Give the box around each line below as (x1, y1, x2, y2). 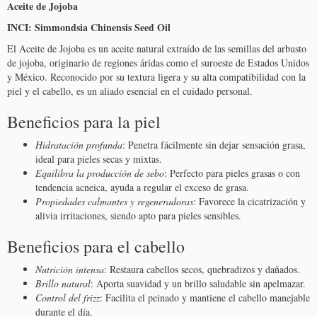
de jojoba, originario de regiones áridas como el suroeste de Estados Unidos (7, 56, 309, 70)
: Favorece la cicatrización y (193, 195, 306, 209)
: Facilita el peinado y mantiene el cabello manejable (100, 291, 310, 305)
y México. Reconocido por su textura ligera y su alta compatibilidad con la (7, 70, 306, 84)
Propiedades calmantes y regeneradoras (35, 195, 193, 209)
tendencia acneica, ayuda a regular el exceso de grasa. (35, 180, 249, 195)
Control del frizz (35, 291, 100, 305)
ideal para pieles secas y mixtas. (35, 152, 162, 166)
